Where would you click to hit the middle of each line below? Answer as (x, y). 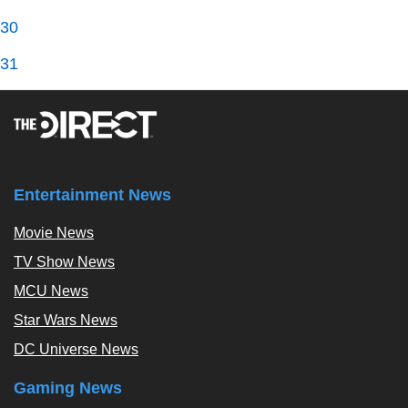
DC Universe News (76, 349)
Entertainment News (92, 195)
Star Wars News (66, 320)
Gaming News (68, 388)
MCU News (51, 291)
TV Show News (64, 262)
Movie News (54, 233)
